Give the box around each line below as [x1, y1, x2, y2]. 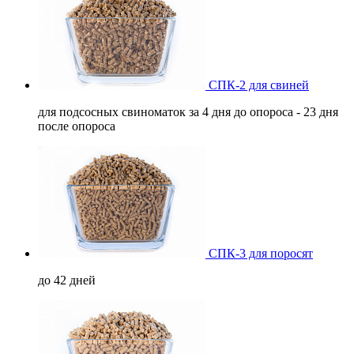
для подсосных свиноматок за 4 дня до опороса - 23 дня [38, 104, 338, 119]
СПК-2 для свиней [205, 77, 309, 92]
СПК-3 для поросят [205, 246, 313, 260]
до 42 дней [38, 273, 96, 287]
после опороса [38, 119, 115, 133]
